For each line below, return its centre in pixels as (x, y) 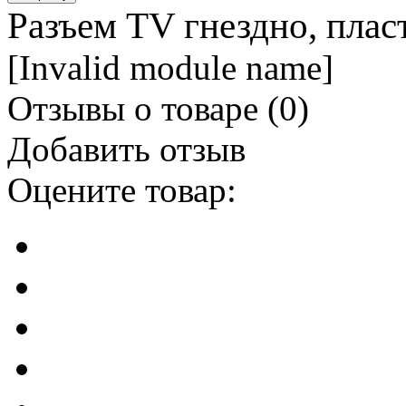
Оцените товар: (122, 190)
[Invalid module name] (170, 68)
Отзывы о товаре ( (143, 109)
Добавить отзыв (126, 150)
